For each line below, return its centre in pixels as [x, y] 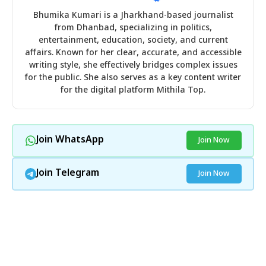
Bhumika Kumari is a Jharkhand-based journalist [133, 15]
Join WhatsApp [70, 141]
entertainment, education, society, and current [133, 40]
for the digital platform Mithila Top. [133, 90]
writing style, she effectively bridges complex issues [133, 65]
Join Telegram [67, 174]
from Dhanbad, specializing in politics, [133, 28]
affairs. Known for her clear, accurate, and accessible [133, 53]
